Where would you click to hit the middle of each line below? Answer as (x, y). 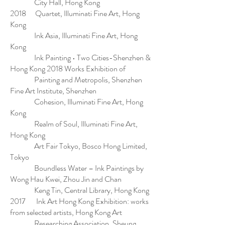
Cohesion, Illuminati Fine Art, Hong (77, 102)
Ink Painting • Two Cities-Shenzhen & (80, 58)
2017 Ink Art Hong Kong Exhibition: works (79, 201)
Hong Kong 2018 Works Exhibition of (69, 69)
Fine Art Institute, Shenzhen (53, 91)
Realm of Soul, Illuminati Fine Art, (74, 124)
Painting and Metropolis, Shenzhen (76, 80)
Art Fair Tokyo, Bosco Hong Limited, (79, 146)
